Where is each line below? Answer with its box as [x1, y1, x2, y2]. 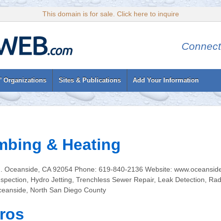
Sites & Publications [58, 76, 121, 84]
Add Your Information [133, 76, 199, 84]
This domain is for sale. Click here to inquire [42, 10, 179, 18]
